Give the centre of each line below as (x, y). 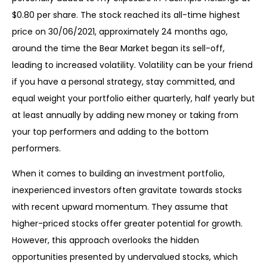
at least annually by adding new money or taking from (125, 115)
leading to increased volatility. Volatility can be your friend (132, 65)
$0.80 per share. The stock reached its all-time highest (126, 15)
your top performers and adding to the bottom (110, 132)
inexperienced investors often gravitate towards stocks (127, 190)
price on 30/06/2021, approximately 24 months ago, (120, 32)
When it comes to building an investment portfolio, (118, 174)
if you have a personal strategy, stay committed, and (123, 82)
